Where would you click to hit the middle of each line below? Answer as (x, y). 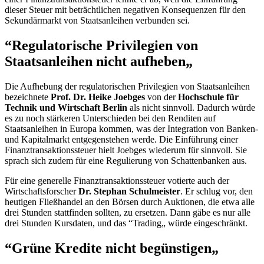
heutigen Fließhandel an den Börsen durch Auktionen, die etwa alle (130, 202)
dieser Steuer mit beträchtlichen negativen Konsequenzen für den (125, 10)
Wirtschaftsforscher (42, 191)
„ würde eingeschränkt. (204, 223)
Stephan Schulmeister (137, 191)
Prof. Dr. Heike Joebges (98, 97)
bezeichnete (28, 97)
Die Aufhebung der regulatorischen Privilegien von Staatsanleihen (127, 86)
